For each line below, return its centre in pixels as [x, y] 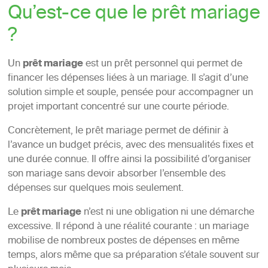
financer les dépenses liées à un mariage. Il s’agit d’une [128, 79]
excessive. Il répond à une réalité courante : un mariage [128, 227]
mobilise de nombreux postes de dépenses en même [123, 241]
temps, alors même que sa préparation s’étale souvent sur [133, 256]
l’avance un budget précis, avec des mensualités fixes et [130, 146]
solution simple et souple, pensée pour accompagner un [130, 93]
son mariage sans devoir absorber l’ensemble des [116, 174]
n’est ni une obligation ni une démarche [167, 213]
